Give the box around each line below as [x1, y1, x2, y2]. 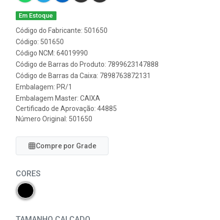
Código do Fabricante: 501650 [16, 27, 108, 34]
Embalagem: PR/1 [16, 83, 72, 91]
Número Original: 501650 [16, 115, 92, 123]
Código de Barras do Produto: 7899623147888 [16, 60, 159, 68]
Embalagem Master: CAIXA [16, 94, 100, 102]
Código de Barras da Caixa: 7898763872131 [16, 72, 151, 80]
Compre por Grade [36, 142, 96, 150]
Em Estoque [19, 12, 54, 19]
